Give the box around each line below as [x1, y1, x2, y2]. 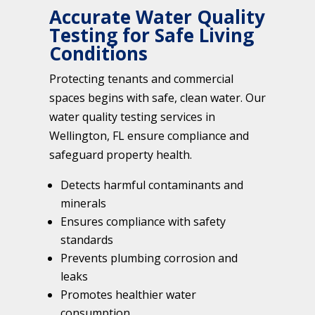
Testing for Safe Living [49, 22, 254, 49]
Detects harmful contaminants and [60, 177, 243, 193]
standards [60, 232, 113, 248]
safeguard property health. [49, 147, 192, 163]
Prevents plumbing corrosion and [60, 250, 238, 266]
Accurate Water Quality [49, 4, 265, 30]
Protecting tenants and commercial [49, 71, 233, 87]
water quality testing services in [49, 109, 215, 125]
